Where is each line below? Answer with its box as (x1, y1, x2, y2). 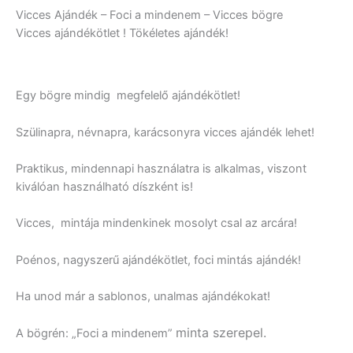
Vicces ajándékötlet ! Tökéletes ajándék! (16, 25, 229, 40)
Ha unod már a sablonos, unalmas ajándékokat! (16, 289, 270, 304)
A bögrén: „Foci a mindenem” (16, 326, 176, 341)
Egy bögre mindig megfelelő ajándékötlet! (16, 88, 240, 103)
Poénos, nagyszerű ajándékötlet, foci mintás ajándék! (16, 252, 301, 267)
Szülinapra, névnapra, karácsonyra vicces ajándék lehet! (16, 124, 314, 139)
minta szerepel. (176, 325, 266, 341)
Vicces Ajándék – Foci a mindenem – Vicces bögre (16, 7, 283, 22)
